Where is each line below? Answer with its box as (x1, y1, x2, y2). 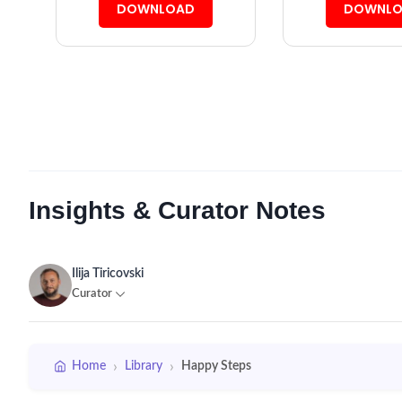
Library (125, 359, 162, 372)
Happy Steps (181, 359, 251, 372)
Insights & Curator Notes (29, 197, 326, 225)
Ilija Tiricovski (72, 267, 144, 280)
